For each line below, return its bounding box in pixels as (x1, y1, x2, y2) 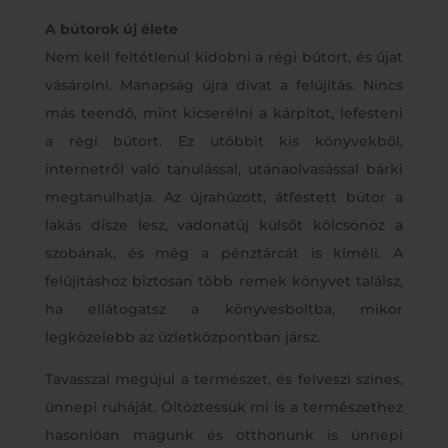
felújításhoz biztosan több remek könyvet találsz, (44, 271, 404, 290)
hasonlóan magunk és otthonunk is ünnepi (44, 425, 404, 444)
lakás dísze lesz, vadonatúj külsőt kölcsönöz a (44, 215, 404, 234)
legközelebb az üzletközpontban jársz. (44, 327, 320, 346)
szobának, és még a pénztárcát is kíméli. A (44, 243, 404, 262)
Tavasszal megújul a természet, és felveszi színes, (44, 369, 404, 388)
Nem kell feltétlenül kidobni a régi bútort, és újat (44, 47, 404, 66)
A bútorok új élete (44, 19, 178, 38)
